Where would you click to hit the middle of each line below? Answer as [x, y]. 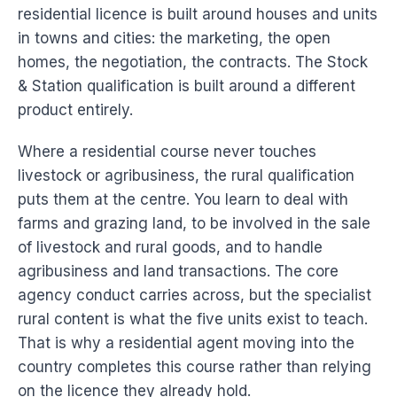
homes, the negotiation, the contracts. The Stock [193, 62]
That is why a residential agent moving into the [186, 343]
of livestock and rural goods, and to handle [170, 248]
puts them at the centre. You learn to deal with [183, 200]
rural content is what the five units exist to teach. [193, 319]
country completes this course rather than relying [195, 367]
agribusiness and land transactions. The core [178, 272]
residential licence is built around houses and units [198, 15]
